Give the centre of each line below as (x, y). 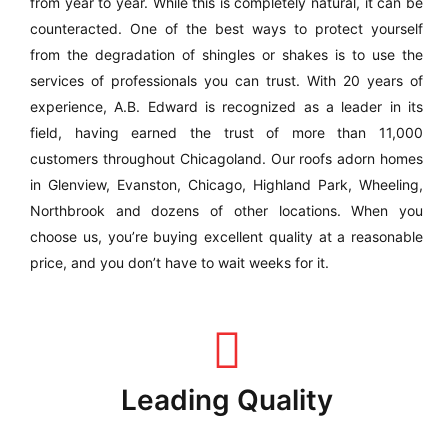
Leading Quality (226, 400)
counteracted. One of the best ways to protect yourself (226, 28)
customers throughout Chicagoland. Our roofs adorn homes (226, 158)
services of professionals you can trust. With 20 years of (226, 80)
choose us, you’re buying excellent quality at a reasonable (226, 236)
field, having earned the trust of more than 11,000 (226, 132)
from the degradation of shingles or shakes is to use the (226, 54)
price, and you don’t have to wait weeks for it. (179, 262)
